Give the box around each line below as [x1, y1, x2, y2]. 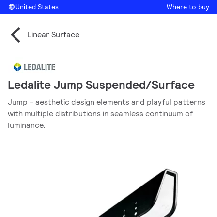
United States [15, 2, 59, 11]
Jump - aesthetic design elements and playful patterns [8, 97, 205, 107]
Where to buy [167, 2, 209, 11]
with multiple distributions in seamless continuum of [8, 108, 193, 119]
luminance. [8, 120, 46, 130]
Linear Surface [27, 30, 79, 40]
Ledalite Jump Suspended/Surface [8, 77, 195, 92]
